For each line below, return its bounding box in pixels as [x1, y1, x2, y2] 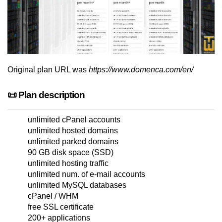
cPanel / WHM [28, 192, 78, 201]
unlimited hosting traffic [28, 159, 109, 168]
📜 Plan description [7, 90, 85, 101]
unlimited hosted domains [28, 126, 118, 135]
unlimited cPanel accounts [28, 115, 120, 124]
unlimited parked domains [28, 137, 118, 146]
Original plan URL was [7, 65, 89, 74]
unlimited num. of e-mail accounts [28, 170, 145, 179]
